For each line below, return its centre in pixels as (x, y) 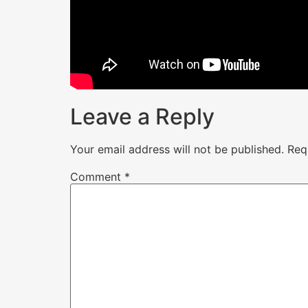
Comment (97, 176)
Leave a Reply (142, 116)
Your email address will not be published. (177, 149)
